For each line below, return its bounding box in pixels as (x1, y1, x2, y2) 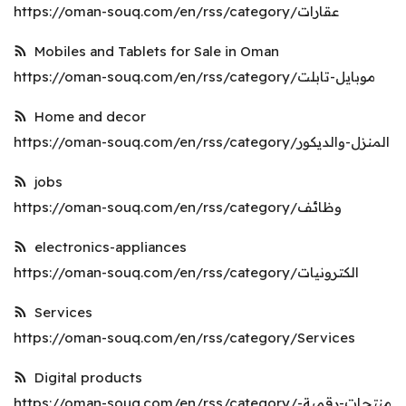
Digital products (27, 369, 142, 386)
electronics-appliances (27, 238, 187, 256)
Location (33, 55, 94, 73)
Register (18, 14, 74, 33)
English (39, 99, 91, 117)
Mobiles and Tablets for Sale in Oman (27, 43, 279, 60)
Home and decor (27, 108, 146, 125)
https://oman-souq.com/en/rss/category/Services (14, 329, 355, 346)
